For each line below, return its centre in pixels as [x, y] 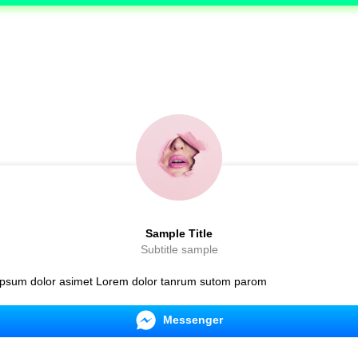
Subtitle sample [179, 249]
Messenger [193, 319]
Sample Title [179, 233]
